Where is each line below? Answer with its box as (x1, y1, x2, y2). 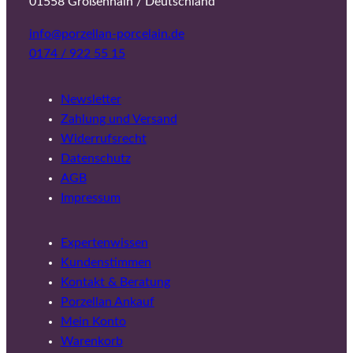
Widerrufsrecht (60, 132, 147, 145)
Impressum (60, 191, 121, 204)
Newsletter (60, 92, 121, 106)
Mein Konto (60, 314, 126, 328)
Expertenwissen (60, 236, 148, 249)
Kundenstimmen (60, 255, 151, 269)
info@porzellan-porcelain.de (28, 28, 184, 41)
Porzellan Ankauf (60, 295, 154, 308)
